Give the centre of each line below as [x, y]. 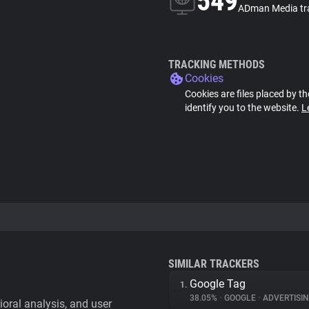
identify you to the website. [243, 108]
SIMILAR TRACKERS [214, 264]
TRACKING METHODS [217, 64]
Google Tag [218, 284]
